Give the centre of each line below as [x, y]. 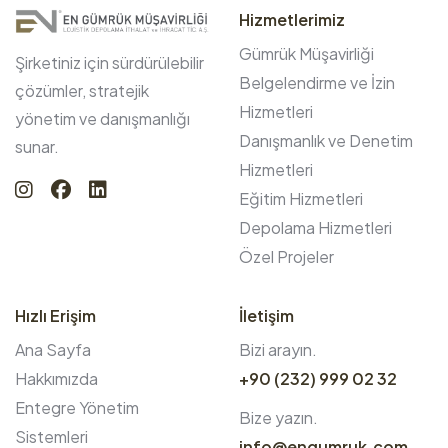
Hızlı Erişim [55, 315]
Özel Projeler [286, 256]
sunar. [37, 146]
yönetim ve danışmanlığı [102, 118]
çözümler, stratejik [82, 90]
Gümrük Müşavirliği [306, 53]
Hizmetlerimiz [292, 19]
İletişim [266, 315]
